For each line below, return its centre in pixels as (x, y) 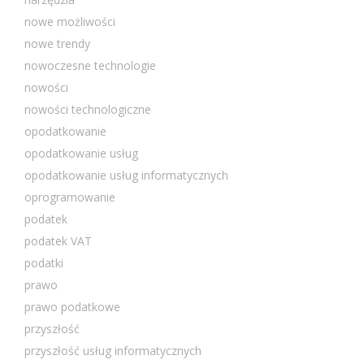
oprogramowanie (70, 197)
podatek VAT (58, 240)
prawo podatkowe (72, 306)
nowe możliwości (70, 21)
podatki (44, 262)
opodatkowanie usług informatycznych (126, 175)
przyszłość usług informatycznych (113, 350)
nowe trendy (57, 43)
